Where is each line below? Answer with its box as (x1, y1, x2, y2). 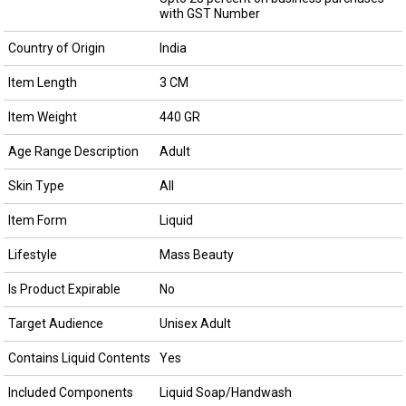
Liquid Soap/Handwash (159, 384, 292, 400)
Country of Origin (7, 40, 105, 55)
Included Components (7, 384, 133, 400)
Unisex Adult (159, 315, 231, 331)
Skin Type (7, 178, 64, 193)
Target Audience (7, 315, 103, 331)
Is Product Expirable (7, 281, 121, 296)
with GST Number (159, 5, 260, 21)
